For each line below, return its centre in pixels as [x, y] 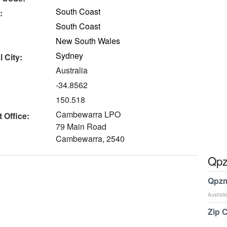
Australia [72, 70]
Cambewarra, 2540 [90, 139]
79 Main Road [81, 126]
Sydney [70, 55]
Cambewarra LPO [88, 114]
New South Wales [88, 41]
